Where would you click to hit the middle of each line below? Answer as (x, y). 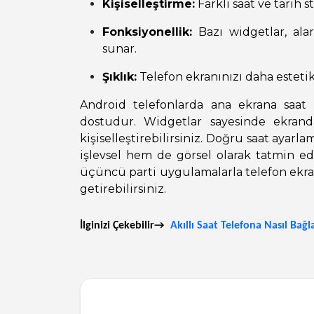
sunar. (120, 48)
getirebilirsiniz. (123, 189)
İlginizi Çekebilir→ (122, 225)
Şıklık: (120, 76)
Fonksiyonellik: (147, 32)
